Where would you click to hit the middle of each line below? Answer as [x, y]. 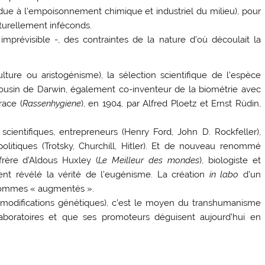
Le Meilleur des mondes [149, 160]
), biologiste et [230, 160]
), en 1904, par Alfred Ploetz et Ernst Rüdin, [171, 103]
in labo [224, 174]
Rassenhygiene [51, 103]
